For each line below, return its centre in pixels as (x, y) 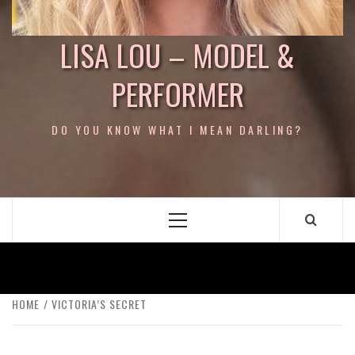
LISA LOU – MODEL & (177, 55)
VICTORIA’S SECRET (99, 304)
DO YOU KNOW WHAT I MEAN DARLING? (177, 130)
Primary (198, 225)
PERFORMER (177, 94)
